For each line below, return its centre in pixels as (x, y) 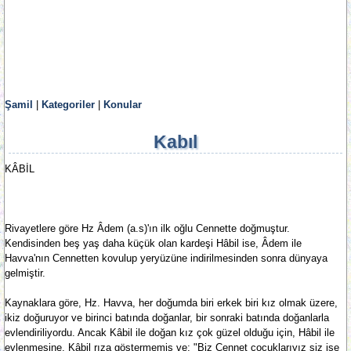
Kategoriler (68, 105)
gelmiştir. (25, 273)
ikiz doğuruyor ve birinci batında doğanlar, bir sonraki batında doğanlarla (167, 318)
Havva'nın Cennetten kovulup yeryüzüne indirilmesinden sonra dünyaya (166, 258)
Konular (123, 105)
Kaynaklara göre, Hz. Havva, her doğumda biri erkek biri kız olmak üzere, (171, 303)
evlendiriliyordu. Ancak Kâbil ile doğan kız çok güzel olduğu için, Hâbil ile (170, 333)
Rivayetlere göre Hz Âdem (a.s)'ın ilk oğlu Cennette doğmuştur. (147, 228)
